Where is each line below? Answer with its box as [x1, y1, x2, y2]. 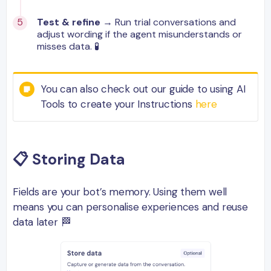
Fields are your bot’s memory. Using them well [13, 184, 227, 198]
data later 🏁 [13, 215, 71, 229]
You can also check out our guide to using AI [41, 82, 246, 96]
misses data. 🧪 [37, 40, 99, 53]
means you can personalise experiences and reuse [13, 200, 248, 214]
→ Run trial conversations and [100, 16, 236, 29]
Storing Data [32, 149, 125, 169]
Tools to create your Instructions [41, 97, 195, 111]
